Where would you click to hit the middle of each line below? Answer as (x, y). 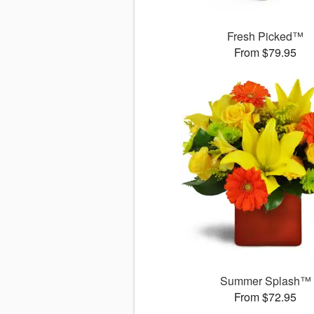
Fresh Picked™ (266, 36)
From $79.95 (266, 53)
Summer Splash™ (265, 281)
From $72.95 (266, 297)
